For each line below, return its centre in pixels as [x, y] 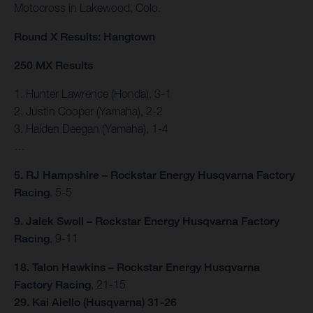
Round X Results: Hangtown [85, 37]
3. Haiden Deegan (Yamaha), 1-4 [91, 129]
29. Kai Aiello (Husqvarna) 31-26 [95, 303]
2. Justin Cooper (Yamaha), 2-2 [88, 111]
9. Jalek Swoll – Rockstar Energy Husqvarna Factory [147, 221]
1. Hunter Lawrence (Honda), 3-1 [93, 94]
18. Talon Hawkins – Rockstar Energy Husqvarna [137, 268]
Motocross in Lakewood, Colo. [87, 8]
